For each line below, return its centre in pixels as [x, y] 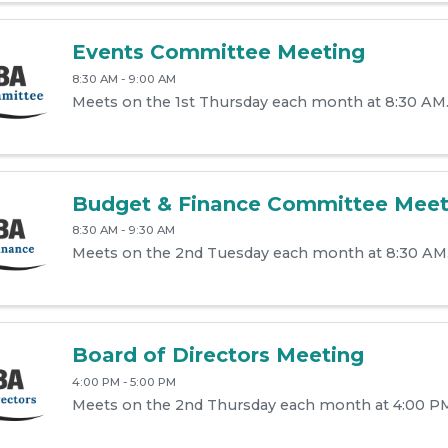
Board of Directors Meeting [217, 355]
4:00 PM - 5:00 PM [123, 382]
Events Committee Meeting [218, 51]
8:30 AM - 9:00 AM [123, 78]
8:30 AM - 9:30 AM [123, 230]
